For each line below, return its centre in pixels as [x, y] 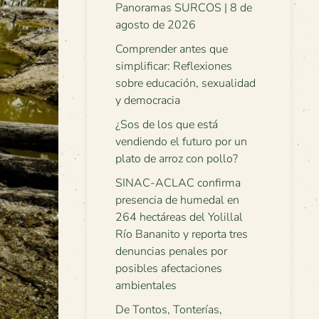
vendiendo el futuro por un [181, 142]
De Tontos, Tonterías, [169, 310]
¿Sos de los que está [167, 125]
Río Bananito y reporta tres [182, 234]
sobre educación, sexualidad [185, 83]
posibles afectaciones [169, 268]
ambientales [146, 286]
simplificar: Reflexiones [174, 66]
